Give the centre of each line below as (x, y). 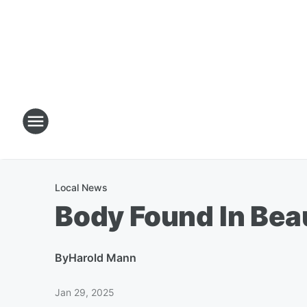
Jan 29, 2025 (85, 292)
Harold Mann (102, 258)
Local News (81, 187)
